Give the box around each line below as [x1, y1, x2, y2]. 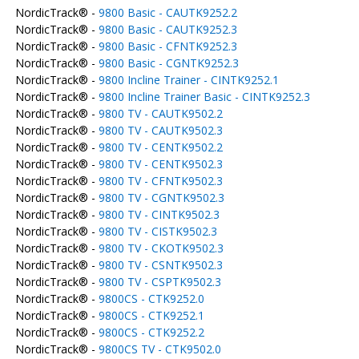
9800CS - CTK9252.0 [98, 291, 204, 306]
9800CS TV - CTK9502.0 [98, 341, 221, 357]
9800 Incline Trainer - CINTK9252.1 [98, 72, 279, 87]
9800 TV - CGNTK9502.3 [98, 190, 224, 205]
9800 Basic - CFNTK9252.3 [98, 38, 237, 54]
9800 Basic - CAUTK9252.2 [98, 5, 237, 20]
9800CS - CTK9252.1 [98, 308, 204, 323]
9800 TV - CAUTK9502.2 [98, 106, 223, 121]
